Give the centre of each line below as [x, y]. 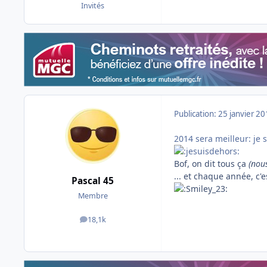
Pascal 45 [93, 181]
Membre [93, 195]
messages [109, 222]
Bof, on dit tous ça [211, 164]
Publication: [196, 114]
